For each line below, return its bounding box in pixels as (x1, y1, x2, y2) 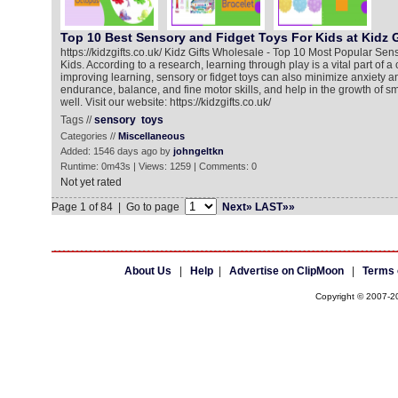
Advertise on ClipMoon (228, 265, 344, 277)
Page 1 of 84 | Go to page (51, 201, 185, 213)
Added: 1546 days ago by (60, 146, 173, 156)
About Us (123, 265, 171, 277)
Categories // (60, 131, 118, 141)
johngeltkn (172, 146, 224, 156)
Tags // (60, 114, 94, 126)
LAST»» (254, 201, 295, 213)
